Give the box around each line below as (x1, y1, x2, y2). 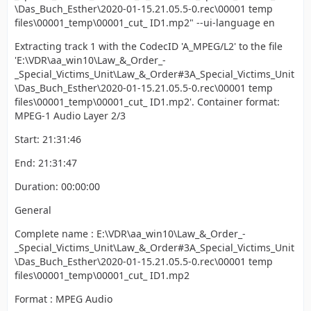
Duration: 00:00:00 (15, 180, 100, 193)
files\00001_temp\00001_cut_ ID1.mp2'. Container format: (15, 95, 280, 108)
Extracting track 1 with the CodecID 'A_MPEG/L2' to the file (15, 40, 283, 53)
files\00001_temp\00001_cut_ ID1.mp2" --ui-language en (15, 16, 275, 29)
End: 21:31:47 (15, 156, 77, 169)
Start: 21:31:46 (15, 133, 81, 146)
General (15, 203, 51, 217)
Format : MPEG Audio (15, 292, 112, 305)
